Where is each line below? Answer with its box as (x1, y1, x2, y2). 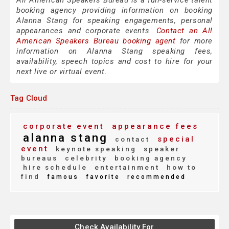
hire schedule (23, 163, 87, 172)
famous (44, 173, 79, 181)
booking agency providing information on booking (16, 6, 213, 15)
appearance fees (108, 122, 198, 131)
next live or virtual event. (16, 67, 107, 77)
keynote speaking (53, 145, 136, 153)
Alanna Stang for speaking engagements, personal (16, 16, 213, 26)
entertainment (91, 163, 159, 172)
